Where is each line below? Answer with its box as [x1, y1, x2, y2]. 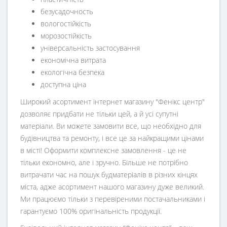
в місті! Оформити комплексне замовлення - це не [20, 145, 186, 156]
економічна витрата [41, 55, 106, 65]
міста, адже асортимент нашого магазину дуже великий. [20, 182, 204, 192]
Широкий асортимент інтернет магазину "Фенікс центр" [20, 97, 205, 107]
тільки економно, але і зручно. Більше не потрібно [20, 158, 188, 168]
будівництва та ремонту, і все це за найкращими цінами [20, 133, 204, 143]
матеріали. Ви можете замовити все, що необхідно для [20, 121, 201, 131]
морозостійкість [41, 31, 92, 41]
